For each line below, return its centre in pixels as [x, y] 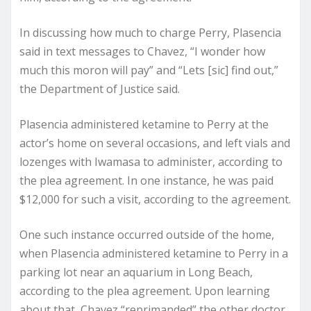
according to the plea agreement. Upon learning [145, 291]
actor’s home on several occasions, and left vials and [155, 143]
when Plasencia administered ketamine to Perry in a [154, 253]
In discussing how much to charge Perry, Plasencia [150, 32]
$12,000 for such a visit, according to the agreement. [155, 199]
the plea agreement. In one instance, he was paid [146, 180]
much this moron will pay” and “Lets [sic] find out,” [149, 70]
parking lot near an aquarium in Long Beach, [136, 272]
